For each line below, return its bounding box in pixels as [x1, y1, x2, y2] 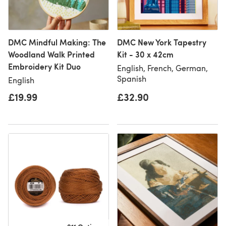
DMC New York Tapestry [117, 36, 206, 48]
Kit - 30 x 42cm [117, 48, 174, 60]
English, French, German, [117, 63, 208, 73]
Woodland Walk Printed [8, 48, 95, 60]
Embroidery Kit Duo [8, 61, 81, 72]
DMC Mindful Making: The [8, 36, 106, 48]
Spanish [117, 73, 146, 84]
